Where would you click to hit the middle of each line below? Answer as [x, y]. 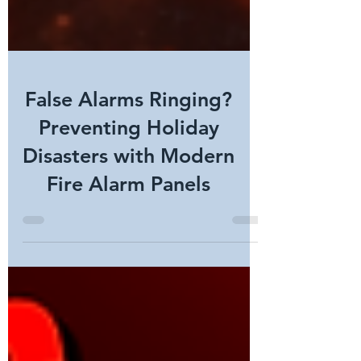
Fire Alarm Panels [129, 248]
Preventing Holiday [129, 192]
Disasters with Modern [129, 220]
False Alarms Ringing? [129, 164]
